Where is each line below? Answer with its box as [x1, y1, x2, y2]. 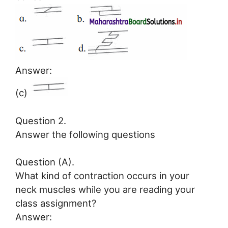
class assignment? [15, 197, 96, 209]
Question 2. [15, 115, 66, 126]
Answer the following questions [15, 128, 155, 140]
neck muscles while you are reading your [15, 184, 195, 195]
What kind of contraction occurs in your [15, 170, 189, 182]
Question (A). [15, 156, 74, 168]
